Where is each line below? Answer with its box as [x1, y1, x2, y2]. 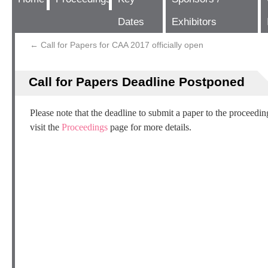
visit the [30, 122, 62, 132]
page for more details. [108, 122, 191, 132]
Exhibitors [172, 16, 217, 28]
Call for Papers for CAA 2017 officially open [38, 40, 203, 50]
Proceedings [62, 122, 108, 132]
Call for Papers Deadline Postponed [28, 75, 245, 89]
